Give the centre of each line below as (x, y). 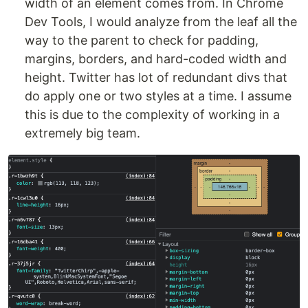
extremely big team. (82, 133)
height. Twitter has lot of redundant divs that (156, 77)
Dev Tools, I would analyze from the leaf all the (161, 21)
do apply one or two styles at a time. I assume (158, 96)
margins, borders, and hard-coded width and (156, 58)
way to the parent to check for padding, (142, 40)
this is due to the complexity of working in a (152, 114)
